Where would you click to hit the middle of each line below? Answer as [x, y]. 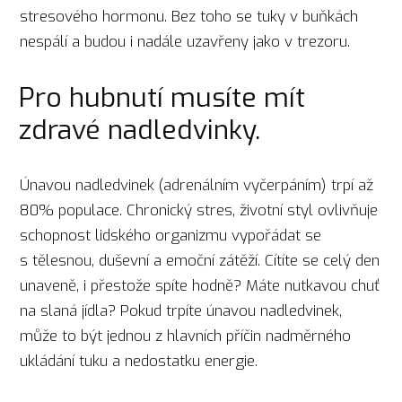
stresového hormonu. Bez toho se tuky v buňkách [189, 17]
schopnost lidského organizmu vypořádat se [171, 236]
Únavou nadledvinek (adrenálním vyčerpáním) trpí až [197, 186]
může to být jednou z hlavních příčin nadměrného [186, 336]
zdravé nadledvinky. [139, 131]
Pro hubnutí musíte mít [162, 98]
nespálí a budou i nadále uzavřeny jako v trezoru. [188, 42]
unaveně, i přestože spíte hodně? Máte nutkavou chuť [200, 286]
